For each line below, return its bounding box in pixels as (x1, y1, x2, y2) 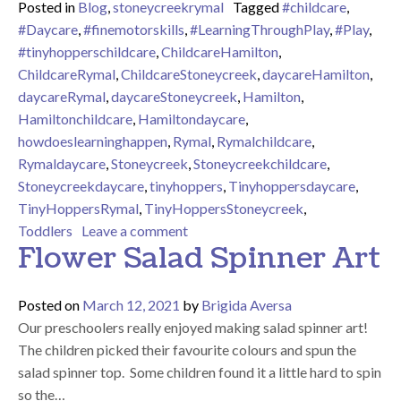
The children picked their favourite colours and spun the (18, 340, 356, 358)
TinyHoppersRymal (18, 199, 139, 217)
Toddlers (18, 221, 73, 239)
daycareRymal (18, 87, 106, 105)
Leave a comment (81, 221, 188, 239)
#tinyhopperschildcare (18, 42, 156, 60)
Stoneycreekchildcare (193, 154, 327, 172)
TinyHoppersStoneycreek (144, 199, 303, 217)
